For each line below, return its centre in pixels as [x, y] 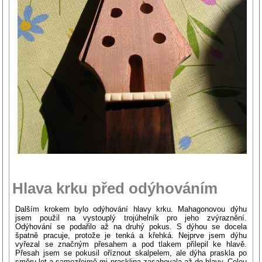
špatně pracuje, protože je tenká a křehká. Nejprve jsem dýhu [131, 235]
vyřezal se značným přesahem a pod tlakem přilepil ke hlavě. [131, 244]
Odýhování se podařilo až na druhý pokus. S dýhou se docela [131, 226]
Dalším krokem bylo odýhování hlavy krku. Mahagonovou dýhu [131, 209]
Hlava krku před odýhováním [115, 188]
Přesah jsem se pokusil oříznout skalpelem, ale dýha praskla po [131, 253]
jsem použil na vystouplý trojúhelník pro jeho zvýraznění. [131, 218]
